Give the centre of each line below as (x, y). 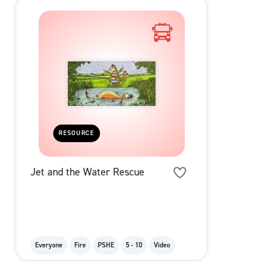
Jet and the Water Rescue (87, 172)
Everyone (49, 245)
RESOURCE (77, 133)
